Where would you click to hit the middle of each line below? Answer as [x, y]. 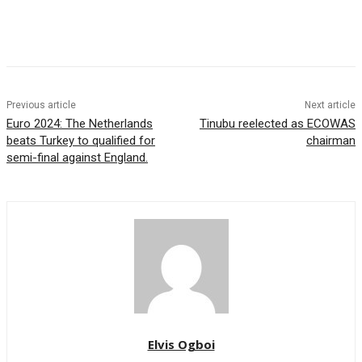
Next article [330, 105]
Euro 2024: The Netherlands [80, 123]
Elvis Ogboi [181, 344]
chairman [330, 140]
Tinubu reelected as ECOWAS [277, 123]
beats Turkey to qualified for [81, 140]
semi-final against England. [77, 157]
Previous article [41, 105]
